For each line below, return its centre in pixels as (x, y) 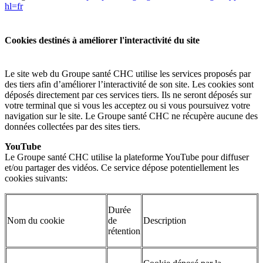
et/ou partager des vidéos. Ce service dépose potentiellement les (122, 167)
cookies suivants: (36, 178)
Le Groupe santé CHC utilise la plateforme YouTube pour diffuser (127, 157)
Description (165, 220)
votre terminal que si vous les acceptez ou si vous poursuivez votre (127, 105)
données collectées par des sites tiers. (73, 126)
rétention (124, 231)
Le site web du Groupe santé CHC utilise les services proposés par (128, 73)
